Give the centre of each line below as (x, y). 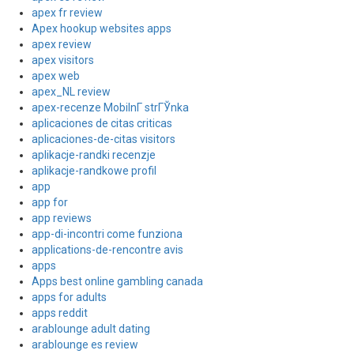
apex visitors (63, 60)
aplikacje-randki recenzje (94, 155)
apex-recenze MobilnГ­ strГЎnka (110, 107)
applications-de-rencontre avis (107, 250)
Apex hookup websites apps (102, 28)
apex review (62, 44)
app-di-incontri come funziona (107, 234)
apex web (56, 76)
